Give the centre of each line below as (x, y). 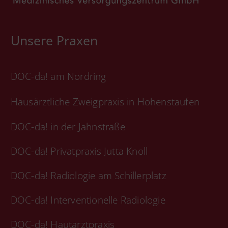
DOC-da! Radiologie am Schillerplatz (88, 175)
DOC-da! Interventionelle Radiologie (88, 200)
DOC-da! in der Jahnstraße (68, 126)
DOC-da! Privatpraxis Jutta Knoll (79, 151)
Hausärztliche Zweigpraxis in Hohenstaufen (105, 102)
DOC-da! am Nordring (58, 76)
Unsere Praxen (54, 40)
